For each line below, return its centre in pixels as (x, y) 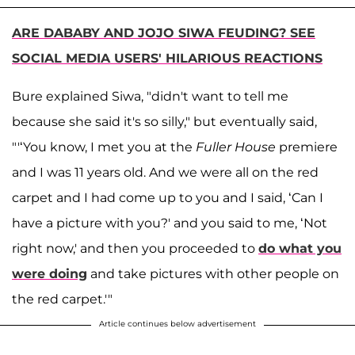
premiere (307, 147)
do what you (300, 248)
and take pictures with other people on (213, 273)
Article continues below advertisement (177, 323)
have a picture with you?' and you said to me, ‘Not (170, 223)
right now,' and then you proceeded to (135, 248)
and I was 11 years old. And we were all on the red (165, 172)
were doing (50, 273)
